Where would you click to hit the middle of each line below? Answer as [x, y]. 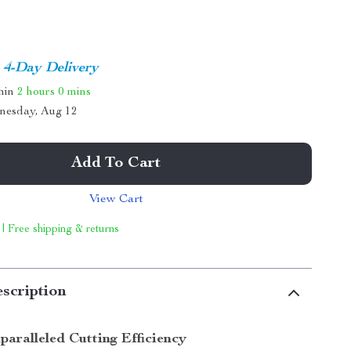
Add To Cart [116, 164]
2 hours [36, 92]
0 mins [75, 92]
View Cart [116, 200]
